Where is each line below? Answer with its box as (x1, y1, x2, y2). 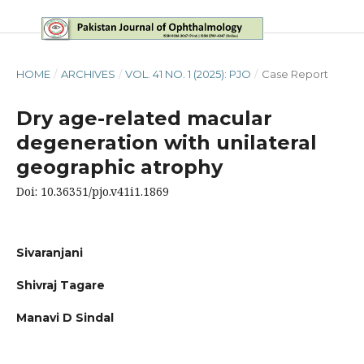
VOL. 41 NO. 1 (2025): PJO (125, 67, 252, 80)
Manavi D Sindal (15, 310, 114, 326)
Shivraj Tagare (15, 278, 105, 292)
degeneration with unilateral (15, 130, 317, 154)
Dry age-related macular (15, 106, 272, 130)
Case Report (261, 67, 328, 80)
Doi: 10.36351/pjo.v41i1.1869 (15, 183, 169, 199)
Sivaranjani (15, 245, 83, 260)
